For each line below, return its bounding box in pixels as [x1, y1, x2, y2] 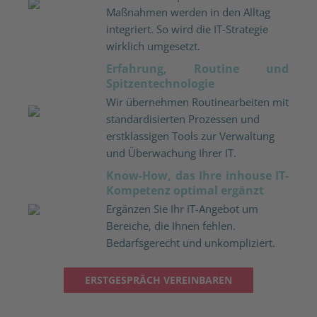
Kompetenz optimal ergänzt [106, 182, 264, 198]
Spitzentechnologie [106, 75, 214, 91]
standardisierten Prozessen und [106, 111, 260, 126]
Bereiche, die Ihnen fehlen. [106, 218, 236, 233]
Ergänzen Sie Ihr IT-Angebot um [106, 201, 258, 216]
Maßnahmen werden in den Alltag [106, 4, 270, 19]
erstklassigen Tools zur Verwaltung [106, 128, 275, 143]
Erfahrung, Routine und [106, 60, 289, 76]
